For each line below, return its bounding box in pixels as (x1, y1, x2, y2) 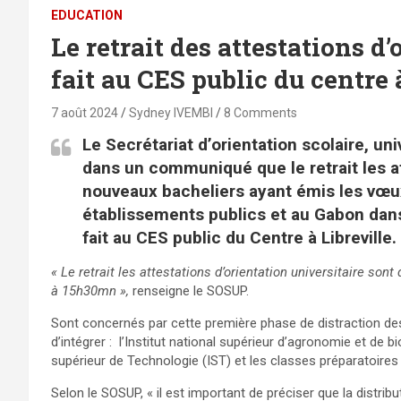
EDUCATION (51, 7, 123, 22)
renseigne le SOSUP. (129, 282, 249, 299)
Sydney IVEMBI (129, 105, 213, 120)
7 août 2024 (51, 105, 118, 120)
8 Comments (224, 105, 297, 120)
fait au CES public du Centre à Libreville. (82, 226, 397, 248)
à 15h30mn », (51, 282, 129, 299)
